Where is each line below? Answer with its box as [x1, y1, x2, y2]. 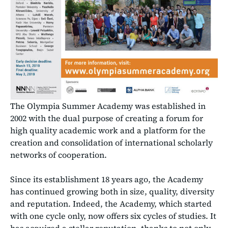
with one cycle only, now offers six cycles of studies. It [10, 210, 216, 221]
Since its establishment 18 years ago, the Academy [10, 173, 203, 185]
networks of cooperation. [10, 149, 107, 160]
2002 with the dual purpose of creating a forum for [10, 112, 203, 124]
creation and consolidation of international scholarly [10, 136, 213, 148]
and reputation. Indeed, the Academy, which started [10, 197, 212, 209]
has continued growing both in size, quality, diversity [10, 185, 214, 197]
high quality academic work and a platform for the [10, 124, 206, 136]
